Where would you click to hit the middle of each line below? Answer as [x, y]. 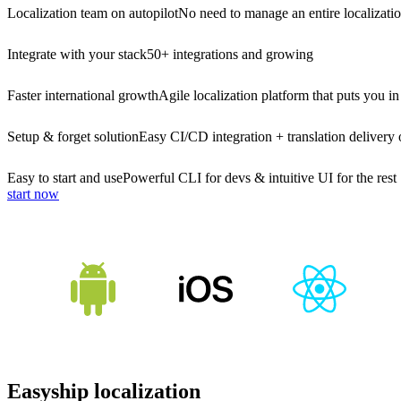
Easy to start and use [65, 178]
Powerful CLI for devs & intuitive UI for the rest [260, 178]
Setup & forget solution [73, 137]
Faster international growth [83, 96]
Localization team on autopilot [93, 13]
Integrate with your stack [77, 55]
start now [33, 194]
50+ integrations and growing [230, 55]
